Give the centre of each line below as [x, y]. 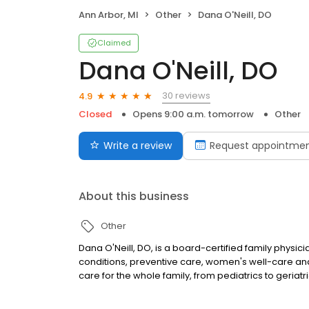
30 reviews [186, 96]
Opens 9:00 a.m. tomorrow [193, 114]
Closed [95, 114]
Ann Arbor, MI [109, 15]
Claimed [114, 43]
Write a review [138, 146]
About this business [134, 197]
